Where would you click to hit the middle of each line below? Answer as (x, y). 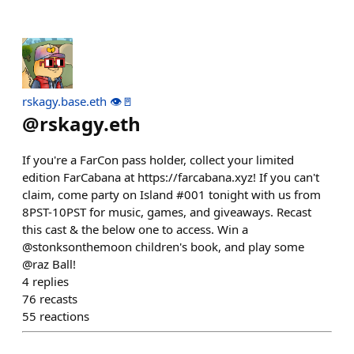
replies (51, 281)
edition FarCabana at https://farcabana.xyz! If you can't (171, 177)
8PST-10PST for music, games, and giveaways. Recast (167, 212)
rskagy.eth (90, 124)
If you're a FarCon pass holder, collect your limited (158, 160)
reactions (64, 316)
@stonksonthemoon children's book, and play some (163, 247)
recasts (58, 299)
